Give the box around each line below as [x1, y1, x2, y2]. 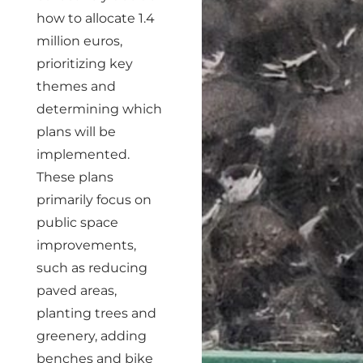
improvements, [36, 237, 136, 253]
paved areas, [36, 283, 117, 298]
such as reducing [36, 260, 147, 275]
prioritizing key [36, 56, 133, 71]
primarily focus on [36, 192, 152, 207]
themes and [36, 79, 116, 94]
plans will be [36, 124, 116, 139]
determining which [36, 101, 162, 117]
